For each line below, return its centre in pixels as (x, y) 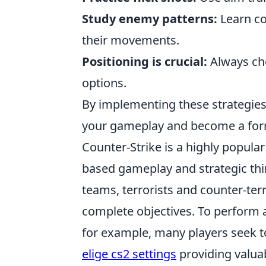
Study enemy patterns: (150, 19)
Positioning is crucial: (145, 61)
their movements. (131, 40)
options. (104, 83)
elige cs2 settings (129, 254)
